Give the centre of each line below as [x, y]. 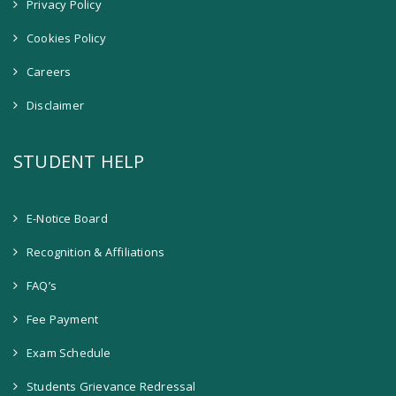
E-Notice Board [67, 219]
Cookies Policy [66, 38]
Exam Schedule [69, 353]
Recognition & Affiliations [96, 252]
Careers [49, 72]
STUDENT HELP [79, 162]
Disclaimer [55, 106]
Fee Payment [63, 320]
